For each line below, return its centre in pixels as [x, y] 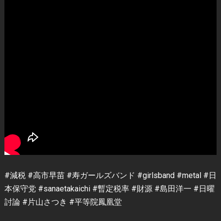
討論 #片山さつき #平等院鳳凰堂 [63, 202]
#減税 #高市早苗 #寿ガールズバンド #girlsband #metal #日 [110, 175]
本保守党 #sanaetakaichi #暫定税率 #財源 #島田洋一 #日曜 [109, 189]
